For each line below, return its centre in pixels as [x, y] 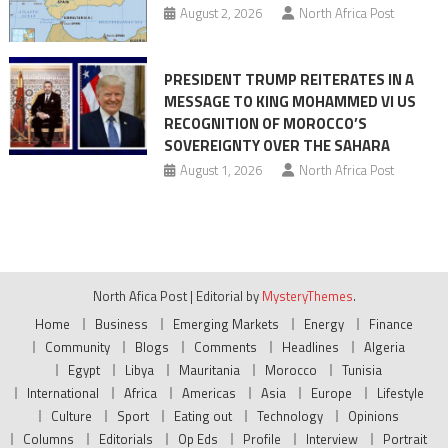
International [62, 392]
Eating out [203, 415]
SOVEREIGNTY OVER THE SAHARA [276, 145]
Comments [225, 346]
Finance [391, 323]
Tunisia [362, 369]
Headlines [310, 346]
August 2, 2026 [220, 12]
